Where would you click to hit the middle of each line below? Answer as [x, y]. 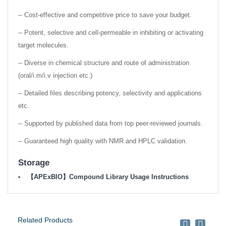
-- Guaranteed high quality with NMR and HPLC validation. [103, 141]
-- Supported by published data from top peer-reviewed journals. [110, 124]
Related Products [45, 220]
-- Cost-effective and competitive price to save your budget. [105, 15]
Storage [34, 163]
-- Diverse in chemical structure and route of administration [104, 63]
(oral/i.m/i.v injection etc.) [55, 76]
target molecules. [43, 45]
